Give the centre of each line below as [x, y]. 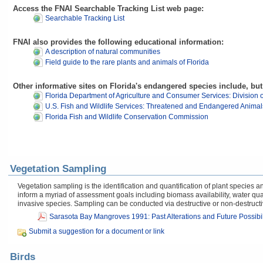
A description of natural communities [103, 52]
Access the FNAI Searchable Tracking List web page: [108, 9]
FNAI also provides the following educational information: [118, 42]
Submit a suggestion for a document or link [97, 231]
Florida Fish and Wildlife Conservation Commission [127, 117]
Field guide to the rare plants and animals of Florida [127, 62]
